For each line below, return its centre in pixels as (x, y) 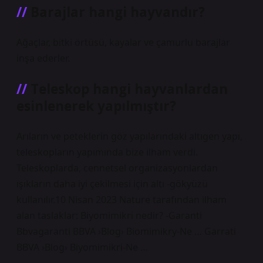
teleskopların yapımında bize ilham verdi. (107, 152)
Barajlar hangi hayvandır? (118, 12)
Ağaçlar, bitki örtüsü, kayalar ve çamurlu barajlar (123, 42)
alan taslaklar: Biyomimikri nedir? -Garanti (109, 215)
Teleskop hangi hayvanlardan (129, 89)
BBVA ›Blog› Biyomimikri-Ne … (82, 247)
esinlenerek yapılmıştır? (96, 106)
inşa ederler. (43, 58)
